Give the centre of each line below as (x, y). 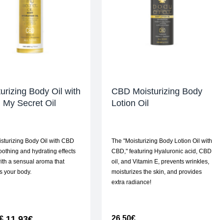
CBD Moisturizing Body (157, 92)
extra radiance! (131, 182)
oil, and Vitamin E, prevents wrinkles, (160, 162)
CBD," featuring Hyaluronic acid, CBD (161, 151)
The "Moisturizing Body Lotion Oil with (162, 141)
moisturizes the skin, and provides (156, 172)
